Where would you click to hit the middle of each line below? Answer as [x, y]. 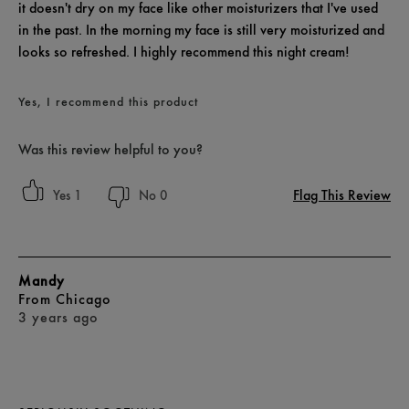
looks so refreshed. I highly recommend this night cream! [184, 51]
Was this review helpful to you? [110, 149]
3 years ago [58, 317]
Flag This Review [342, 194]
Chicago [84, 299]
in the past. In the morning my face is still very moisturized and [201, 29]
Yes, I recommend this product [108, 101]
